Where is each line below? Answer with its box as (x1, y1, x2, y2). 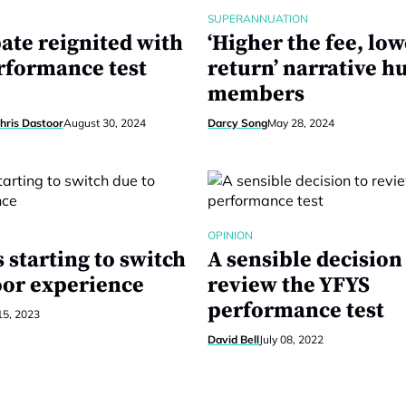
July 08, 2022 (259, 333, 324, 346)
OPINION (208, 228, 254, 242)
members (208, 81, 305, 108)
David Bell (208, 333, 260, 346)
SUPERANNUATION (208, 12, 309, 25)
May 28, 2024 (267, 116, 335, 130)
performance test (208, 297, 385, 324)
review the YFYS (208, 272, 371, 299)
